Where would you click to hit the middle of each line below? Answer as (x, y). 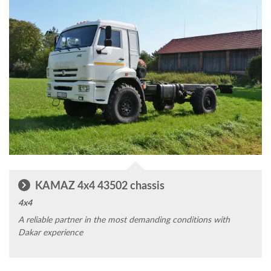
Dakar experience (51, 232)
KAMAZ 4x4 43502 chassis (99, 185)
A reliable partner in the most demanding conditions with (124, 220)
